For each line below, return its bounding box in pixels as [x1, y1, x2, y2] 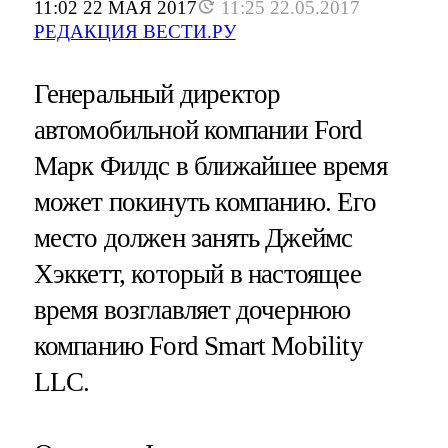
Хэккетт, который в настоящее [33, 259, 361, 290]
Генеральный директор [33, 79, 281, 110]
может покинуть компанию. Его [33, 187, 376, 218]
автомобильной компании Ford [33, 115, 363, 146]
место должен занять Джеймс [33, 223, 353, 254]
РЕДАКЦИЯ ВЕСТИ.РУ [33, 21, 236, 43]
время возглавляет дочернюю [33, 295, 351, 326]
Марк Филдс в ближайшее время [33, 151, 387, 182]
